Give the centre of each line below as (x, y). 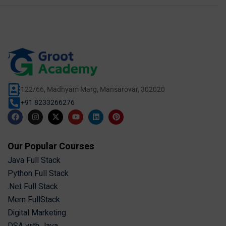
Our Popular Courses (51, 147)
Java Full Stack (34, 161)
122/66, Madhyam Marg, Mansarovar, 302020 (93, 89)
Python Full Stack (38, 174)
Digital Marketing (37, 213)
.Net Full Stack (33, 187)
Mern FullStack (34, 200)
